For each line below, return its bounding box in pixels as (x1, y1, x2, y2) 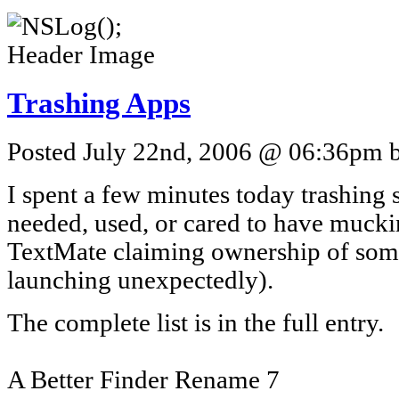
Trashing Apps (7, 86, 191, 119)
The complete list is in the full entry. (7, 308, 384, 337)
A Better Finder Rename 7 (7, 365, 280, 394)
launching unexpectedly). (7, 265, 273, 294)
